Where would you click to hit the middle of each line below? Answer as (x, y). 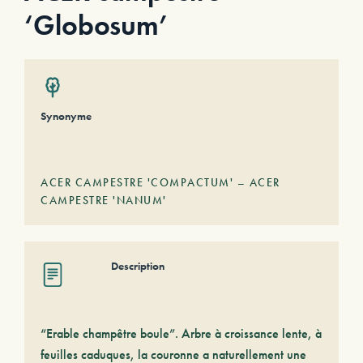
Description (138, 266)
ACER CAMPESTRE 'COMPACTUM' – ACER (160, 182)
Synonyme (66, 116)
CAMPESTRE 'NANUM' (104, 200)
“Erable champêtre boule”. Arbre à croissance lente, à (181, 333)
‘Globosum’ (96, 26)
